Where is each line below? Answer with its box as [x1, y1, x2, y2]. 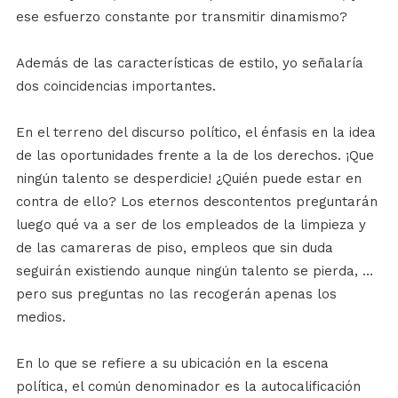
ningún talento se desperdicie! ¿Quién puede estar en [15, 171, 362, 187]
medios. [15, 309, 66, 325]
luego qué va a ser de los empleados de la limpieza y [15, 217, 366, 233]
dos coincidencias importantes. [15, 78, 216, 94]
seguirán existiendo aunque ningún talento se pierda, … [15, 263, 373, 279]
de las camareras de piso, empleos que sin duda [15, 240, 333, 256]
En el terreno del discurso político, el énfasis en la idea [15, 124, 376, 140]
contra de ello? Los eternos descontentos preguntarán [15, 194, 378, 210]
